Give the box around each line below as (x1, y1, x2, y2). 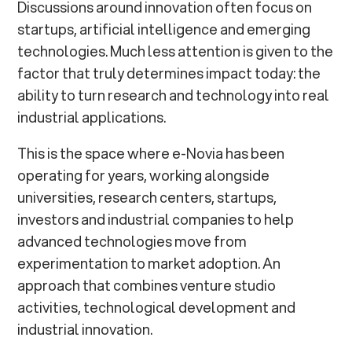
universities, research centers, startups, (17, 187, 277, 207)
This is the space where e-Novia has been (17, 143, 285, 163)
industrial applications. (17, 107, 167, 127)
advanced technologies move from (17, 231, 247, 251)
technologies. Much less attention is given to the (17, 41, 334, 61)
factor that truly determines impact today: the (17, 63, 321, 83)
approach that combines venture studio (17, 275, 277, 295)
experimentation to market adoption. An (17, 253, 281, 273)
